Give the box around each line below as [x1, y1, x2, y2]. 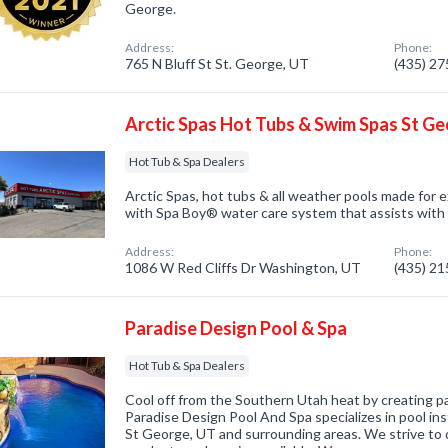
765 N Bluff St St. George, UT [125, 55, 310, 72]
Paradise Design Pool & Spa [125, 317, 348, 339]
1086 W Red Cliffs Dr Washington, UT [125, 259, 362, 276]
